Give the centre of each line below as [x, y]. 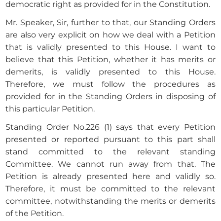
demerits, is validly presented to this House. [110, 72]
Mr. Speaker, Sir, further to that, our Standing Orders [110, 23]
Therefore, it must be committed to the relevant [110, 189]
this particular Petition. [50, 109]
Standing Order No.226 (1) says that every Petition [110, 127]
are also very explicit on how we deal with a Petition [110, 35]
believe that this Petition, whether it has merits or [110, 60]
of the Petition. [35, 214]
